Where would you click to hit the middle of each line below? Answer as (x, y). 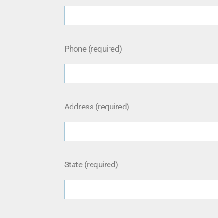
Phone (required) (93, 48)
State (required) (91, 164)
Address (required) (97, 106)
